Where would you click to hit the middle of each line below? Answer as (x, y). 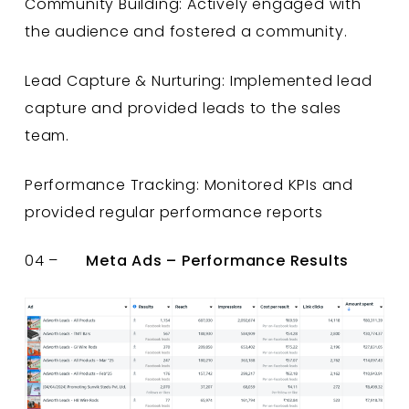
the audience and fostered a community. (186, 32)
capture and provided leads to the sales (183, 109)
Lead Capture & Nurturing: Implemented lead (198, 81)
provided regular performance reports (173, 213)
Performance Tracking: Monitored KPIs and (189, 185)
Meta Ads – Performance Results (218, 260)
